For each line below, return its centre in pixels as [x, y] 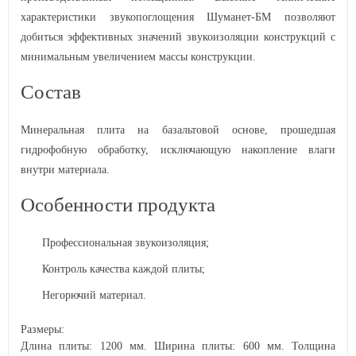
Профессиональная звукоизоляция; [126, 243]
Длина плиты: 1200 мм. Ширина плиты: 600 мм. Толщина [178, 346]
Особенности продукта [118, 205]
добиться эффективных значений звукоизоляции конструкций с [178, 37]
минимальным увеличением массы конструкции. [138, 57]
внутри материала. [65, 170]
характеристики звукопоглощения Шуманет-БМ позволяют [178, 17]
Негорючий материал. [94, 295]
